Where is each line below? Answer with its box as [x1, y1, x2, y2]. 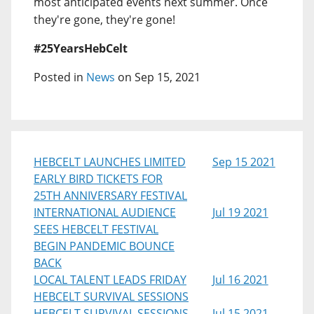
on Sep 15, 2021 [115, 69, 200, 85]
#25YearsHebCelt [34, 41, 128, 56]
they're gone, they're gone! [34, 12, 175, 27]
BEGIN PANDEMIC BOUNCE [34, 238, 175, 254]
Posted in [34, 69, 86, 85]
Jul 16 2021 [212, 272, 268, 287]
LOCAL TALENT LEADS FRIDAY [34, 272, 186, 287]
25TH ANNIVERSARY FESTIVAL [34, 188, 187, 203]
